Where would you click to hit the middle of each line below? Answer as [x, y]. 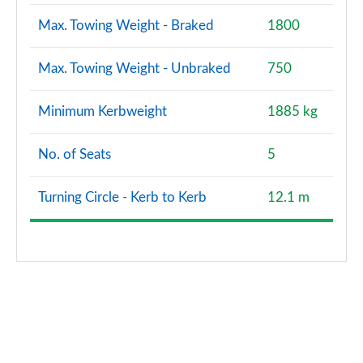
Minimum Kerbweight [102, 111]
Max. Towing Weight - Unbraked [135, 68]
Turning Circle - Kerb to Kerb [122, 197]
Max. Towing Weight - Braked [126, 26]
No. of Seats [75, 154]
